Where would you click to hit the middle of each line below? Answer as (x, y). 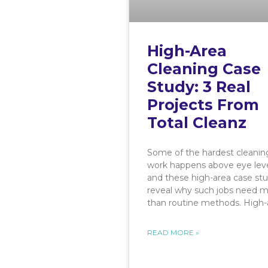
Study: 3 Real (199, 87)
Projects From (203, 105)
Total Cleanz (197, 123)
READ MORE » (173, 233)
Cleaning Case (204, 69)
